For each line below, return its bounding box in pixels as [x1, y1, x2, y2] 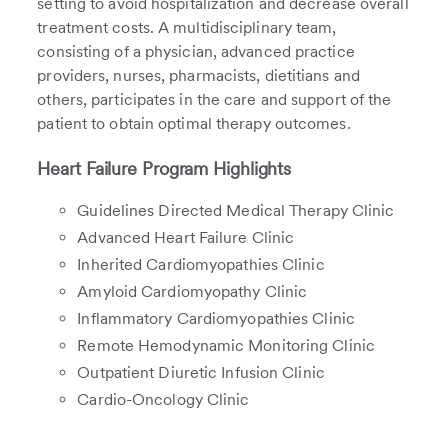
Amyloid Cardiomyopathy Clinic [77, 282, 308, 301]
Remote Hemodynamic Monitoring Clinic [77, 336, 375, 355]
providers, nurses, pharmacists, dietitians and [37, 66, 360, 85]
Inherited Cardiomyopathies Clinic [77, 255, 325, 274]
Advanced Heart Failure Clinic [77, 228, 295, 247]
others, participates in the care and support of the [37, 90, 392, 109]
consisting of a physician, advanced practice [37, 42, 355, 61]
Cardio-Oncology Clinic [77, 390, 250, 409]
